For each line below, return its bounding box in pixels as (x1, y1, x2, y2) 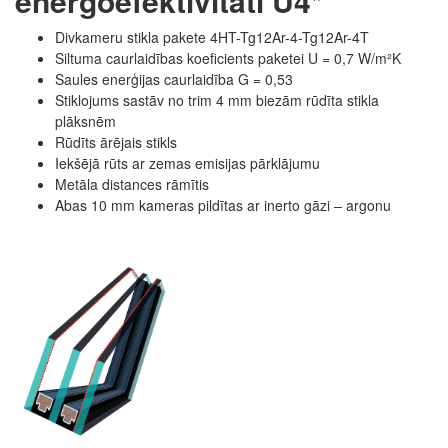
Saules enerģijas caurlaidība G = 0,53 (55, 68, 293, 89)
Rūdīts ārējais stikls (55, 131, 177, 152)
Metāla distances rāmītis (55, 173, 209, 194)
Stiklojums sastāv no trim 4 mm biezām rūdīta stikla (55, 89, 379, 110)
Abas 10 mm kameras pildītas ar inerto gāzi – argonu (55, 194, 391, 215)
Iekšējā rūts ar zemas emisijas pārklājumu (55, 152, 320, 173)
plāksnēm (55, 110, 116, 131)
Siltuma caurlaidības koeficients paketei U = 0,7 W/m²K (55, 47, 401, 68)
